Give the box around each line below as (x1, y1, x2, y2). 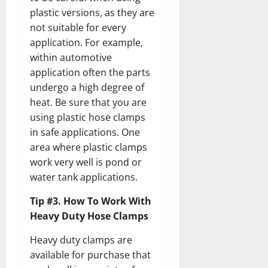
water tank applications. (30, 170, 138, 184)
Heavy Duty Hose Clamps (30, 209, 148, 223)
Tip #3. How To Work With (30, 194, 151, 208)
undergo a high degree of (30, 81, 144, 95)
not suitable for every (30, 21, 126, 35)
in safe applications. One (30, 126, 140, 139)
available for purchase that (30, 248, 151, 262)
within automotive (30, 51, 112, 65)
